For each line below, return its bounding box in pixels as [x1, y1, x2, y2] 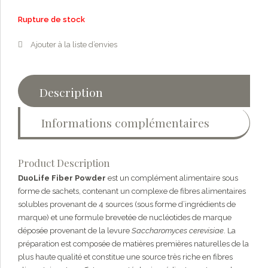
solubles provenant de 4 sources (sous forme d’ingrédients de [18, 199, 236, 209]
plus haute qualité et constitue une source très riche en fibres [18, 252, 233, 261]
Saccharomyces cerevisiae [132, 226, 224, 235]
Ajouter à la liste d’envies [31, 39, 117, 49]
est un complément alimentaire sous [106, 173, 238, 182]
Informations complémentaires [41, 114, 209, 130]
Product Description [18, 156, 110, 169]
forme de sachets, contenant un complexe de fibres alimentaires [18, 186, 246, 196]
